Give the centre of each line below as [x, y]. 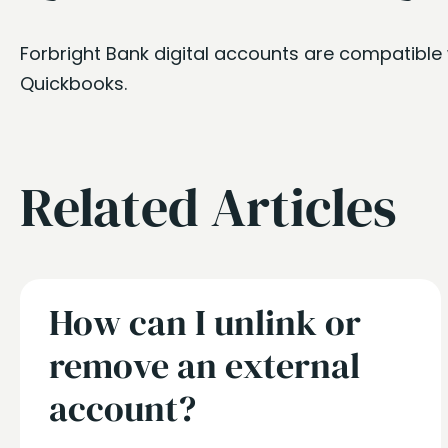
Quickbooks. [73, 83]
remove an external [204, 365]
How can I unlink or [205, 322]
